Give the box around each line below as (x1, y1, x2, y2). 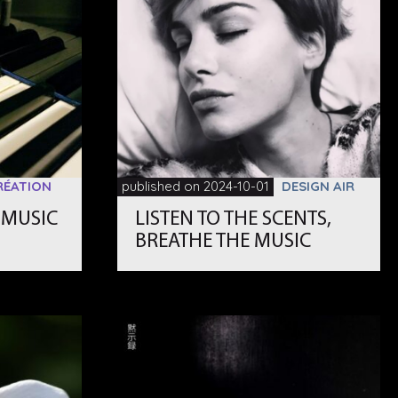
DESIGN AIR (282, 178, 355, 195)
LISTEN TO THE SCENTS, (135, 210, 332, 231)
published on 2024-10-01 (122, 178, 270, 195)
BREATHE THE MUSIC (135, 232, 312, 253)
